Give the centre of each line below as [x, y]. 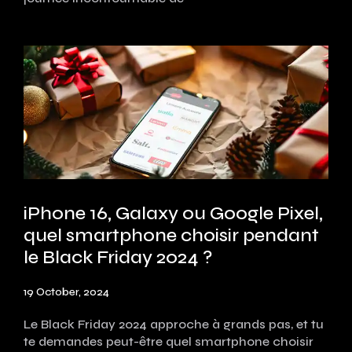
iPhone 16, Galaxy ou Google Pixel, [173, 213]
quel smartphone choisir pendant [171, 235]
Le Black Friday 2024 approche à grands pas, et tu [174, 324]
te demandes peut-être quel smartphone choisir [169, 341]
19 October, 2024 [66, 292]
